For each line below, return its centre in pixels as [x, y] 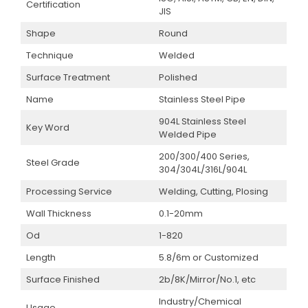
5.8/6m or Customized [208, 257]
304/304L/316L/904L [202, 169]
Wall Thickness [58, 213]
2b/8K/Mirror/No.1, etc [207, 279]
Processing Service [69, 191]
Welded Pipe [187, 134]
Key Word [47, 127]
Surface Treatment [68, 77]
